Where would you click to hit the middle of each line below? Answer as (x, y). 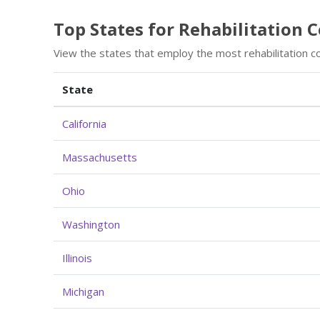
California (84, 123)
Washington (91, 224)
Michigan (83, 291)
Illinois (77, 257)
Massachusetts (100, 157)
